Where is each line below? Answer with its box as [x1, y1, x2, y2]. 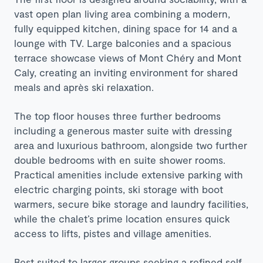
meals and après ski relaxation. [14, 80, 154, 93]
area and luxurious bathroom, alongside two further [14, 139, 247, 151]
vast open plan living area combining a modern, [14, 7, 230, 19]
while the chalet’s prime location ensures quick [14, 212, 230, 224]
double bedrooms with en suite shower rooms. [14, 153, 225, 166]
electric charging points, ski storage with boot [14, 183, 223, 195]
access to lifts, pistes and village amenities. [14, 227, 211, 239]
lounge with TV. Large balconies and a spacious [14, 36, 231, 49]
